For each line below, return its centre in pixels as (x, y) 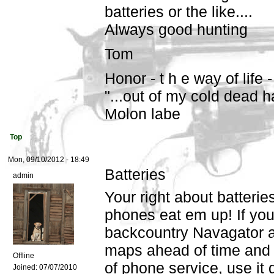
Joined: (25, 268)
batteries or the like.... (179, 12)
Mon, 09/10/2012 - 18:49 (49, 160)
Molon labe (143, 114)
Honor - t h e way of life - (188, 79)
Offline (24, 256)
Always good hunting (176, 30)
